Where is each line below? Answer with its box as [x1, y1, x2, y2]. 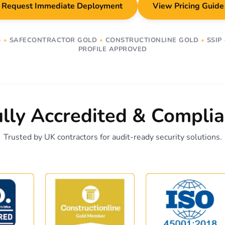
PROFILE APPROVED [78, 45, 147, 54]
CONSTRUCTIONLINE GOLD [103, 36, 201, 45]
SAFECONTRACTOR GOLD [7, 36, 99, 45]
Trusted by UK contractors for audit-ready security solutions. [3, 132, 222, 143]
